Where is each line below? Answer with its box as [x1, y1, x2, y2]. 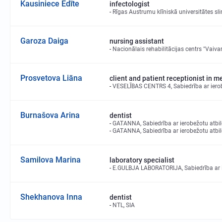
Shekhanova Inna [20, 192, 82, 202]
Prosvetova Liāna [20, 73, 82, 83]
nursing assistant [110, 37, 164, 45]
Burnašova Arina [20, 110, 80, 120]
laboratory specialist [110, 156, 174, 164]
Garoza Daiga [20, 36, 68, 46]
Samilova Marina [20, 155, 81, 165]
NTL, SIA [112, 201, 135, 209]
